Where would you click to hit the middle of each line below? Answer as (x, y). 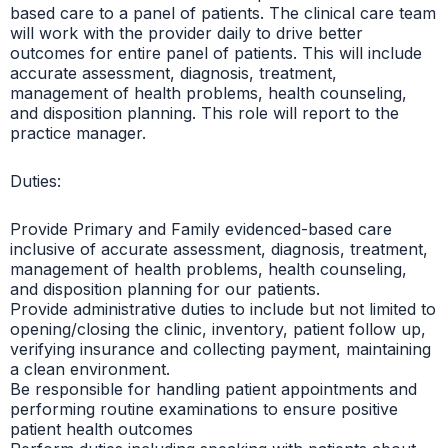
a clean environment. (90, 368)
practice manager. (78, 132)
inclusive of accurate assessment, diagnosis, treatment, (219, 248)
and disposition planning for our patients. (165, 288)
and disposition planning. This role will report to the (204, 112)
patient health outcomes (101, 428)
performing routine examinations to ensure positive (204, 408)
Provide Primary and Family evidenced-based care (201, 228)
